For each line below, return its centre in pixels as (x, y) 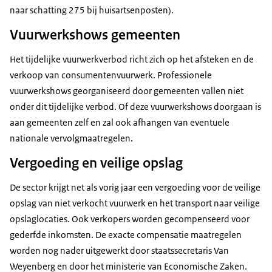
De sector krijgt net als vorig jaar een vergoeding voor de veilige (135, 188)
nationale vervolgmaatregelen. (71, 138)
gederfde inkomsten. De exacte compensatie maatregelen (126, 235)
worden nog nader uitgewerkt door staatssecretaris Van (119, 251)
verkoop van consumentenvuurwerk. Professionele (111, 75)
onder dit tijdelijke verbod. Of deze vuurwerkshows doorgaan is (135, 107)
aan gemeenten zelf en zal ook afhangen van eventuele (120, 123)
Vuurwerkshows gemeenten (95, 35)
